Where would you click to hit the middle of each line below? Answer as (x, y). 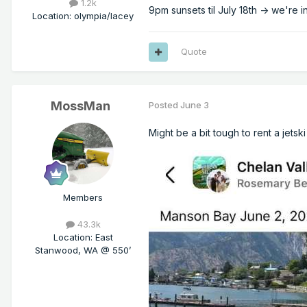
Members (83, 198)
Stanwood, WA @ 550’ (83, 250)
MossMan (80, 106)
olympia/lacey (104, 16)
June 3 (195, 105)
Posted (164, 105)
